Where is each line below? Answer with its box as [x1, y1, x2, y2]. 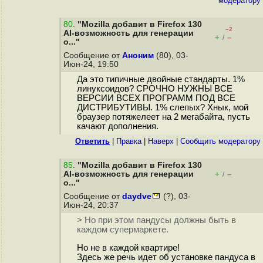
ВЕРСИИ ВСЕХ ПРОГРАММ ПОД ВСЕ [76, 93, 235, 103]
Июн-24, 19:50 [63, 60, 121, 69]
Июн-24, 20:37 [63, 201, 121, 210]
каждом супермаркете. [76, 225, 168, 235]
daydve [122, 192, 151, 201]
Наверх [148, 137, 174, 146]
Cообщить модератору [180, 137, 261, 146]
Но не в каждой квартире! [76, 243, 180, 253]
